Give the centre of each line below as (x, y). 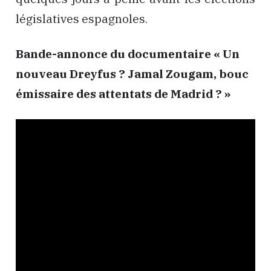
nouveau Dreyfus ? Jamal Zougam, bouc (132, 74)
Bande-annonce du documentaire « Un (128, 54)
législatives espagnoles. (82, 18)
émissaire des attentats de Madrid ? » (123, 94)
